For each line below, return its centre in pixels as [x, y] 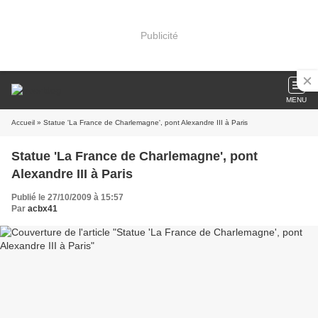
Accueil [23, 122]
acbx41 [43, 209]
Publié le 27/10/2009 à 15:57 [67, 197]
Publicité [159, 35]
